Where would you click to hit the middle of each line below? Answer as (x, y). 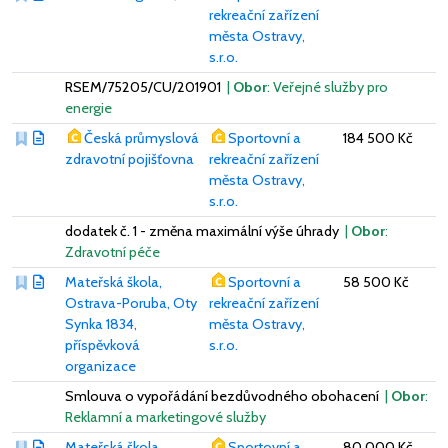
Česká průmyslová (141, 137)
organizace (100, 365)
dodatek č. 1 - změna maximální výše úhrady (203, 230)
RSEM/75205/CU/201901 (144, 86)
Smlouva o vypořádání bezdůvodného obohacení (223, 395)
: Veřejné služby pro (327, 86)
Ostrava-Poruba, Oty (131, 302)
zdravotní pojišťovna (129, 158)
